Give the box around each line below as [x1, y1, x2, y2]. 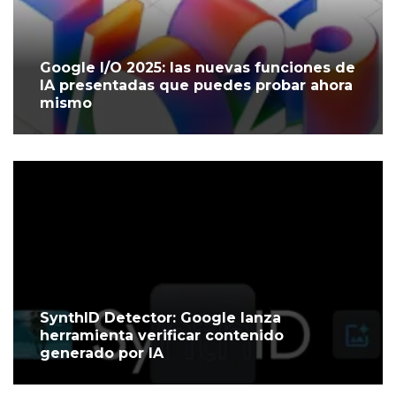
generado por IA [40, 345, 164, 362]
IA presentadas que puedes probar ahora [40, 77, 353, 95]
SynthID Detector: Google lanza [40, 309, 281, 327]
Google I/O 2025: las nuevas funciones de [40, 59, 355, 77]
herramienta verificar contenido [40, 327, 284, 345]
